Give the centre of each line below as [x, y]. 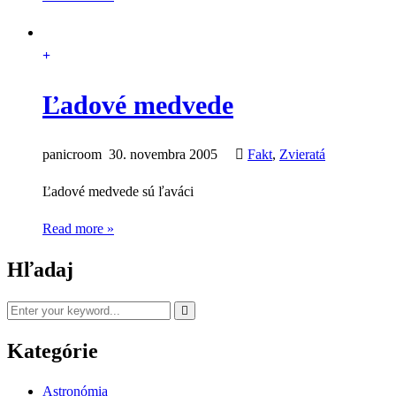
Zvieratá [302, 154]
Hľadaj [40, 269]
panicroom [72, 154]
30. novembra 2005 [161, 154]
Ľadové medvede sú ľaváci [118, 191]
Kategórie [53, 350]
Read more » [78, 228]
